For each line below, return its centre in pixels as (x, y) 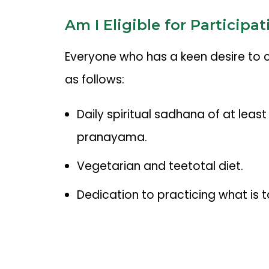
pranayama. (112, 138)
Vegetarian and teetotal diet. (160, 166)
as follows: (94, 80)
